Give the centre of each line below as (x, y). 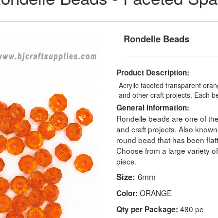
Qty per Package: (147, 209)
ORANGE (155, 192)
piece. (127, 161)
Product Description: (153, 72)
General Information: (153, 107)
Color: (127, 193)
